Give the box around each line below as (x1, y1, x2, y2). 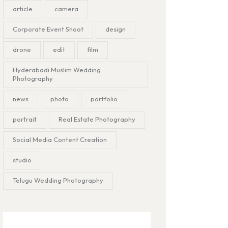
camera (54, 4, 79, 13)
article (13, 4, 33, 13)
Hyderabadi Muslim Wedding (13, 65, 101, 74)
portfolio (91, 94, 118, 103)
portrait (13, 115, 37, 123)
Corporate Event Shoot (13, 24, 84, 33)
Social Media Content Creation (13, 135, 107, 144)
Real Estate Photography (59, 115, 136, 123)
